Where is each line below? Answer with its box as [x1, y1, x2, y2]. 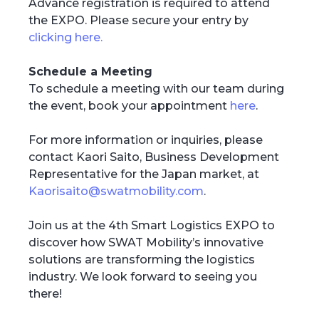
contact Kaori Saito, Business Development [28, 150, 279, 164]
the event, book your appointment [28, 99, 230, 113]
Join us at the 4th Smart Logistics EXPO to [28, 219, 275, 233]
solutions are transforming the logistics [28, 253, 255, 267]
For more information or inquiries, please [28, 133, 263, 147]
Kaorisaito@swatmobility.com [28, 184, 204, 199]
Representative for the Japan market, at [28, 167, 259, 182]
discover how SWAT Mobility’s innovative [28, 236, 263, 250]
